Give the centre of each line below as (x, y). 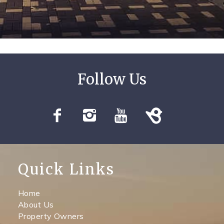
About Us (36, 205)
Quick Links (66, 170)
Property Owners (51, 216)
